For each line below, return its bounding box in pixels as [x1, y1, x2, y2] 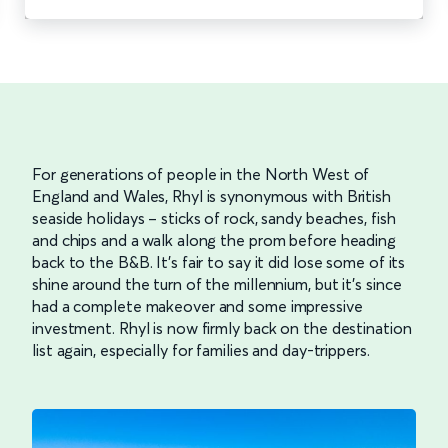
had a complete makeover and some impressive [32, 296, 363, 317]
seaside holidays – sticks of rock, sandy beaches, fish [32, 208, 396, 229]
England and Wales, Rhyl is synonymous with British [32, 186, 391, 207]
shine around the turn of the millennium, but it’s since [32, 274, 402, 295]
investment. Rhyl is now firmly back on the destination [32, 318, 412, 339]
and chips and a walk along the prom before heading [32, 230, 396, 251]
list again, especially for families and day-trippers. [32, 340, 370, 361]
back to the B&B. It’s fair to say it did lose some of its [32, 252, 406, 273]
